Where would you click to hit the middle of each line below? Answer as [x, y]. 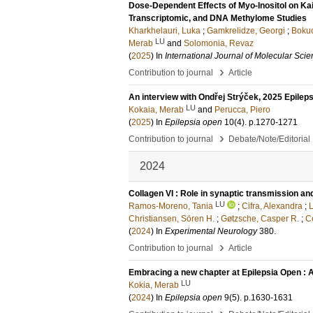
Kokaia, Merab [156, 110]
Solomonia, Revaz [219, 43]
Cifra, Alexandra [272, 206]
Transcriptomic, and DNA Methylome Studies [218, 18]
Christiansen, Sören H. [172, 219]
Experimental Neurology [211, 231]
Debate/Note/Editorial [269, 139]
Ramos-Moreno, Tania [171, 206]
